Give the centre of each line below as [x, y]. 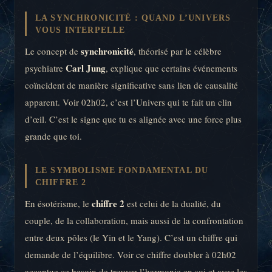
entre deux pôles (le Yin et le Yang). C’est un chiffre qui [131, 238]
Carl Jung [86, 68]
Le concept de [53, 51]
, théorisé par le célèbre [178, 51]
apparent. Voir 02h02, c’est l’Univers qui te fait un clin [128, 102]
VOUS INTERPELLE [80, 29]
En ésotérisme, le [58, 204]
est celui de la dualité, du [173, 204]
